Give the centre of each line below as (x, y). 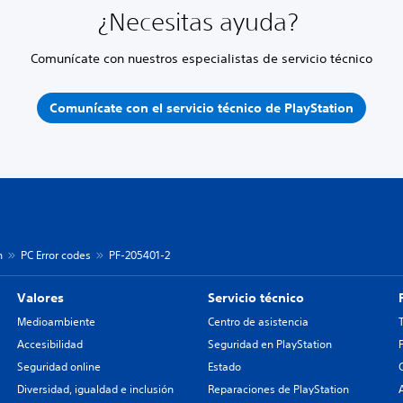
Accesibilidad (49, 344)
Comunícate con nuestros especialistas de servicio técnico (201, 58)
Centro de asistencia (258, 322)
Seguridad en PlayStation (269, 344)
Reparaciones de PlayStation (278, 389)
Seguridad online (58, 367)
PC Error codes (56, 255)
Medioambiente (56, 322)
